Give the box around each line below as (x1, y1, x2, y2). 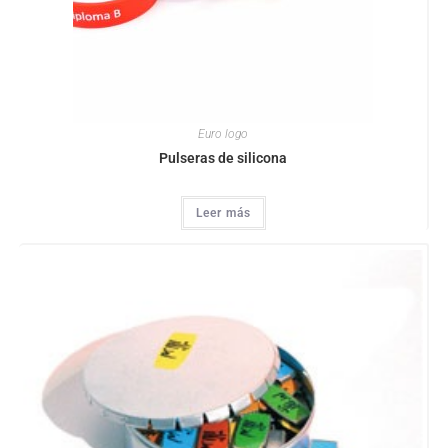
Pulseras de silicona (159, 150, 287, 167)
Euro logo (198, 127, 248, 142)
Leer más (195, 206, 251, 221)
